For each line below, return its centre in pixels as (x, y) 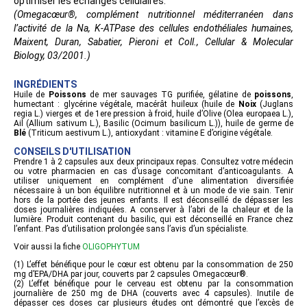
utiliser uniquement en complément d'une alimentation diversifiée (153, 181)
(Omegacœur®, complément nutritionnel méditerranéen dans (153, 15)
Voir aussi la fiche (48, 247)
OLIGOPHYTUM (111, 247)
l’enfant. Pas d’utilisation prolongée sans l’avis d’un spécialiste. (131, 229)
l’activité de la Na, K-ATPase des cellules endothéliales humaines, (153, 28)
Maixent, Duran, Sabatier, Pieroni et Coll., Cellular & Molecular (153, 42)
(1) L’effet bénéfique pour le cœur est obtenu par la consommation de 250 (153, 265)
